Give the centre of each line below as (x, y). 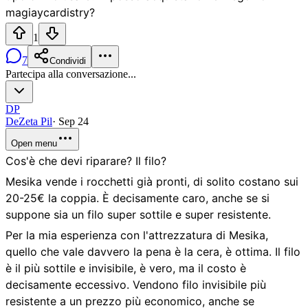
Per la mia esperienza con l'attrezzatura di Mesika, (137, 235)
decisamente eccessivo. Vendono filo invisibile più (136, 285)
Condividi (68, 61)
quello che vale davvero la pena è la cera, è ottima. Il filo (153, 252)
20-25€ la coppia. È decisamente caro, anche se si (137, 198)
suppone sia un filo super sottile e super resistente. (138, 215)
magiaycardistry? (50, 13)
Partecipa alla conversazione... (71, 74)
